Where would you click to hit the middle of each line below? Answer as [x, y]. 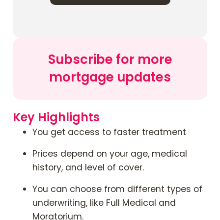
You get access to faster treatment [109, 132]
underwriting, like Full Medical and [104, 203]
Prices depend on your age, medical [110, 154]
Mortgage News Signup [68, 53]
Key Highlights [56, 117]
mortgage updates [110, 77]
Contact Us [42, 24]
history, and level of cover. [88, 168]
